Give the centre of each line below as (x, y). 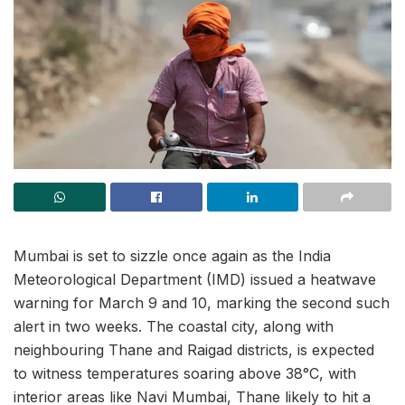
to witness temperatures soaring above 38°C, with (185, 374)
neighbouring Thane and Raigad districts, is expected (194, 350)
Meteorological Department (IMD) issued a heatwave (195, 280)
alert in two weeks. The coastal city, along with (174, 327)
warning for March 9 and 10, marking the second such (202, 303)
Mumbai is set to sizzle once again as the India (172, 256)
